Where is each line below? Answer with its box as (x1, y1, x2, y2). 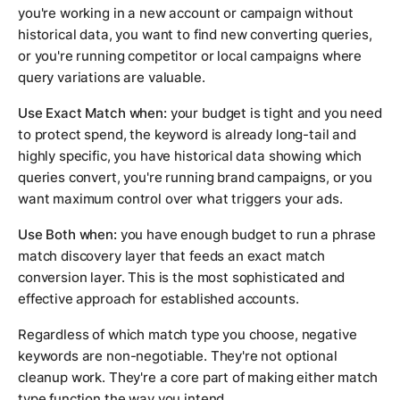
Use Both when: (18, 226, 117, 244)
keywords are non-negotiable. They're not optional (18, 347, 337, 365)
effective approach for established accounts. (18, 290, 299, 308)
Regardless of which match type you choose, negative (18, 326, 357, 344)
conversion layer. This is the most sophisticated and (18, 269, 346, 287)
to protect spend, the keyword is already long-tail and (18, 126, 356, 144)
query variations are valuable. (18, 69, 205, 87)
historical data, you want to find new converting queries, (18, 26, 372, 44)
